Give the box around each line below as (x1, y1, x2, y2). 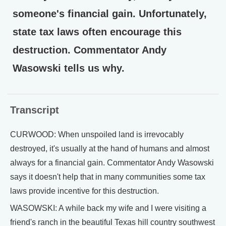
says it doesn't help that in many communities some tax (10, 173, 205, 181)
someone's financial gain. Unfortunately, (13, 8, 207, 19)
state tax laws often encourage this (13, 26, 182, 37)
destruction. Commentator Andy (13, 44, 166, 55)
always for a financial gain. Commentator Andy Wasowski (10, 158, 214, 167)
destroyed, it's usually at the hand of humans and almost (10, 144, 209, 153)
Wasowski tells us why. (13, 63, 125, 74)
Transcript (10, 104, 59, 116)
